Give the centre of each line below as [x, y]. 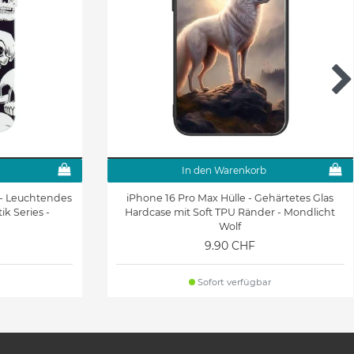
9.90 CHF [230, 246]
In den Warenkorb [224, 171]
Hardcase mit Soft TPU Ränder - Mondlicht [230, 213]
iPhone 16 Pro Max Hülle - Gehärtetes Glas [230, 198]
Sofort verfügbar [233, 282]
